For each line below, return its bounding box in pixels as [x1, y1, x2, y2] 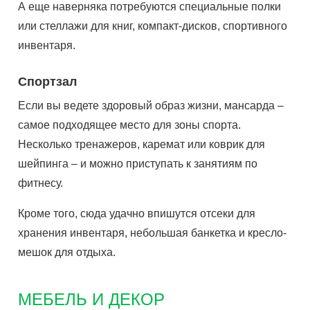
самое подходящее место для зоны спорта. [18, 119, 241, 131]
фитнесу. [18, 177, 64, 189]
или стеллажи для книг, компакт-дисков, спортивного [18, 20, 288, 32]
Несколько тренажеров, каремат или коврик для [18, 138, 266, 150]
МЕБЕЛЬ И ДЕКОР [18, 290, 165, 309]
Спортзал [18, 75, 77, 89]
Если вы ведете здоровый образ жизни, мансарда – [18, 100, 284, 111]
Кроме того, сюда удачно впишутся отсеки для [18, 208, 256, 219]
